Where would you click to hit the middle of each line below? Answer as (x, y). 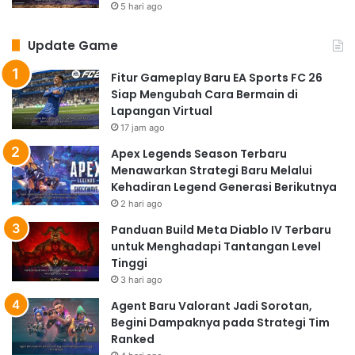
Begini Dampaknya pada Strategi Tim (220, 322)
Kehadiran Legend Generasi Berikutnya (224, 187)
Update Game (73, 45)
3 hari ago (141, 279)
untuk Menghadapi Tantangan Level (216, 246)
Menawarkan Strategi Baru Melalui (212, 170)
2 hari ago (141, 203)
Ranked (133, 339)
